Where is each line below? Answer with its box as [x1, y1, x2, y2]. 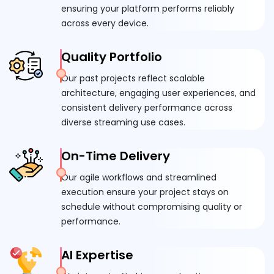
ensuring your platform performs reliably [61, 2, 234, 15]
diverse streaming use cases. [61, 116, 185, 129]
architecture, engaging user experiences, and [61, 87, 256, 100]
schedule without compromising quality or [61, 201, 242, 213]
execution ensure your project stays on [61, 186, 229, 199]
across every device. [61, 17, 149, 30]
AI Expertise [61, 246, 133, 264]
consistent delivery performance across [61, 102, 232, 114]
